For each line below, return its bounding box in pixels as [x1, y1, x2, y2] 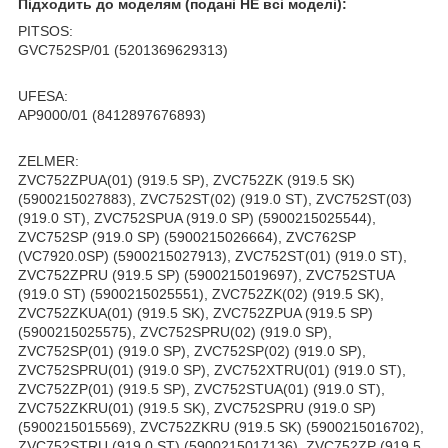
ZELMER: [18, 153, 79, 170]
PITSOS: [18, 23, 73, 40]
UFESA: [18, 88, 68, 105]
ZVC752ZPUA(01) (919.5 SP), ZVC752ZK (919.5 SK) [18, 172, 355, 189]
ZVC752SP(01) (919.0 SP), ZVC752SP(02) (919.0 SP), [18, 343, 366, 360]
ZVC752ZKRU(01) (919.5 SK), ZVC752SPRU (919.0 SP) [18, 400, 376, 417]
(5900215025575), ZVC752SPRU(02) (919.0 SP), [18, 324, 332, 341]
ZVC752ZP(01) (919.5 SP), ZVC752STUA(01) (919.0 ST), [18, 381, 385, 398]
